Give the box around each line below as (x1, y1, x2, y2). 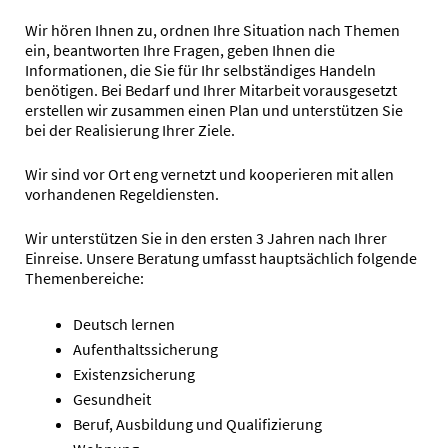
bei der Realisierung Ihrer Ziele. (25, 120, 235, 141)
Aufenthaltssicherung (73, 339, 218, 360)
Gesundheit (73, 389, 151, 410)
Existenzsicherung (73, 364, 195, 385)
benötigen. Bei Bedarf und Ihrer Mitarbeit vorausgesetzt (25, 80, 397, 101)
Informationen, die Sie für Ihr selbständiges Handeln (25, 60, 376, 81)
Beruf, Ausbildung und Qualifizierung (73, 414, 322, 435)
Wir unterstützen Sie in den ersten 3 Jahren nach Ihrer (25, 228, 387, 249)
